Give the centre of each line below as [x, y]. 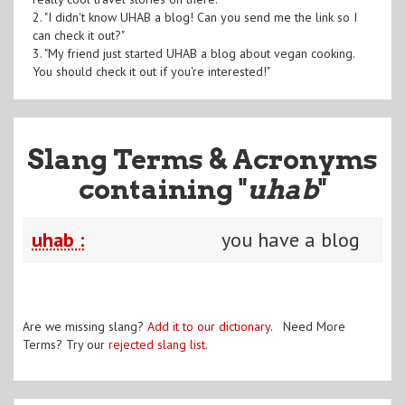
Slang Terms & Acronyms [202, 159]
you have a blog [291, 239]
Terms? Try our [66, 344]
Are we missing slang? [85, 326]
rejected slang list [157, 344]
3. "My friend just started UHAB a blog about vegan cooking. [193, 53]
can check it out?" [78, 35]
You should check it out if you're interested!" [151, 71]
